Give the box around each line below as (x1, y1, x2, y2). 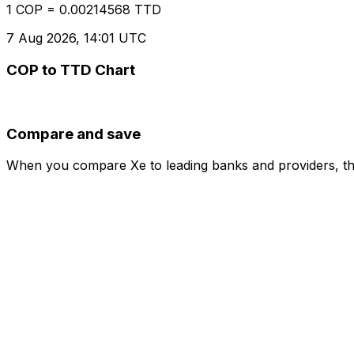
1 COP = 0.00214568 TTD (6, 2, 161, 18)
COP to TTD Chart (6, 61, 135, 80)
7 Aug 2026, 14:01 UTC (6, 30, 146, 47)
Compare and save (6, 124, 141, 143)
